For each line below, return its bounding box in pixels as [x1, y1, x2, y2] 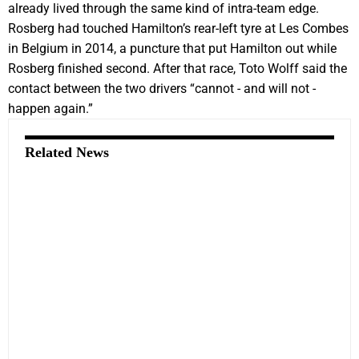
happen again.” [8, 100, 93, 116]
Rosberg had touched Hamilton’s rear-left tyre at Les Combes [8, 20, 349, 36]
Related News [25, 143, 109, 160]
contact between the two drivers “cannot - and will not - [8, 80, 316, 96]
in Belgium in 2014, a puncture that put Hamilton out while [8, 40, 337, 56]
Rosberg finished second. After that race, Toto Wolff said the [8, 60, 347, 76]
